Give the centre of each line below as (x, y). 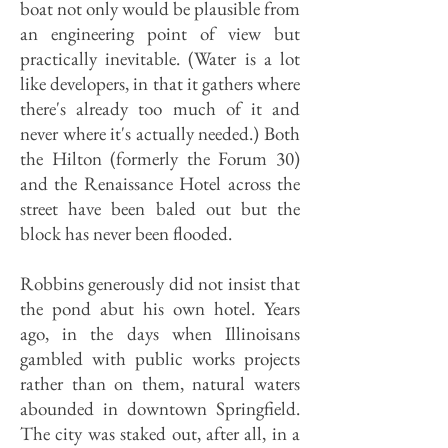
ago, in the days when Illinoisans (160, 333)
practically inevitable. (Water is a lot (160, 58)
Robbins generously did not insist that (160, 283)
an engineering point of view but (160, 33)
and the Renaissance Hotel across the (160, 183)
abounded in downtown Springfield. (160, 408)
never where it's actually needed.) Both (160, 133)
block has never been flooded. (126, 233)
